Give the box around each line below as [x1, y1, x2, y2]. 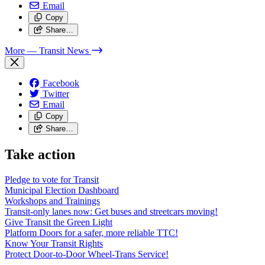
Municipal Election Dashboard [5, 185, 119, 195]
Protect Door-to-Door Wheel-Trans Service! [5, 248, 169, 259]
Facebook [43, 78, 79, 88]
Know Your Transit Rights [5, 238, 103, 248]
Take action [5, 146, 75, 162]
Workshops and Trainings [5, 195, 100, 206]
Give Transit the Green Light [5, 216, 112, 227]
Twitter [43, 89, 69, 99]
